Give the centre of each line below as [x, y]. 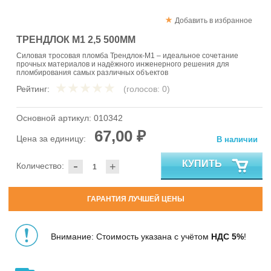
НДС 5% [227, 236]
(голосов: [143, 89]
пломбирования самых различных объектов [92, 73]
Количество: [40, 166]
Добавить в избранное [214, 21]
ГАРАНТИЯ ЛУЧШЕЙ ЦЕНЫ [135, 199]
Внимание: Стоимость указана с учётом [131, 236]
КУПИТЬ [202, 163]
